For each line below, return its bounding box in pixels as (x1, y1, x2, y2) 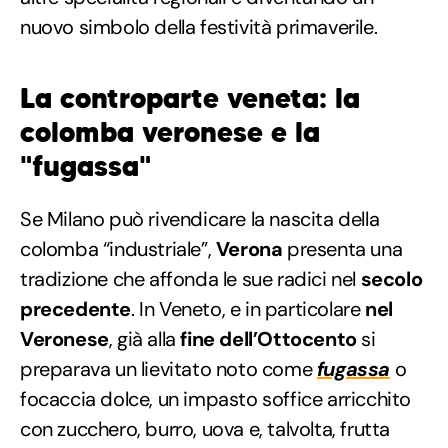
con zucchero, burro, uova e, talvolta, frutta (20, 416, 391, 443)
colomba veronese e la (20, 115, 320, 151)
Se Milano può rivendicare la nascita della (20, 206, 380, 233)
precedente (20, 296, 131, 323)
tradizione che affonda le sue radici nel (20, 266, 361, 293)
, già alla (108, 326, 176, 353)
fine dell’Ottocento (175, 326, 357, 353)
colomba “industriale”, (20, 236, 216, 263)
